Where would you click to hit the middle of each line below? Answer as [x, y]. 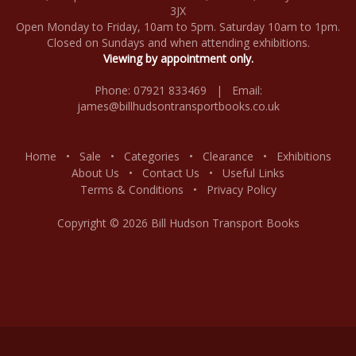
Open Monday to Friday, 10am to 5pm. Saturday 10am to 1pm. [178, 26]
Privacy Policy [241, 189]
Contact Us [171, 172]
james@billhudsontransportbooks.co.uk [178, 106]
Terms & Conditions [132, 189]
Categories [152, 156]
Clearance [228, 156]
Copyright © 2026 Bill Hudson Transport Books [178, 222]
